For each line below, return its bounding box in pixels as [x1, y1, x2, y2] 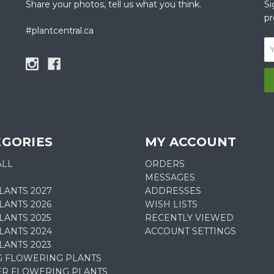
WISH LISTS [145, 198, 198, 210]
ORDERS [145, 158, 185, 169]
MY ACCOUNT [145, 134, 237, 149]
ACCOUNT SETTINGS [145, 225, 237, 237]
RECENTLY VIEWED [145, 212, 234, 223]
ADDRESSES [145, 185, 202, 196]
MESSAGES [145, 171, 196, 183]
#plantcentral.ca [26, 24, 94, 36]
